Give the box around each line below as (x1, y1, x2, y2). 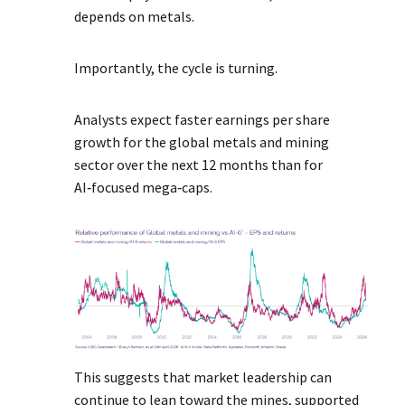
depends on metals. (74, 7, 195, 26)
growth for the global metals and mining (74, 133, 330, 152)
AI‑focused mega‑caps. (74, 178, 213, 197)
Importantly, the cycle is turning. (74, 59, 281, 78)
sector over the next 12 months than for (74, 155, 324, 174)
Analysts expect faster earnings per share (74, 110, 331, 129)
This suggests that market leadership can (74, 368, 333, 387)
